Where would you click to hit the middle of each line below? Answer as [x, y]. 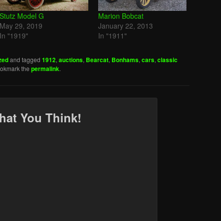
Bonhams [125, 60]
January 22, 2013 [125, 26]
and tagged [25, 60]
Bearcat [97, 60]
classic [167, 60]
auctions [71, 60]
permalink [45, 69]
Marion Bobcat [121, 16]
